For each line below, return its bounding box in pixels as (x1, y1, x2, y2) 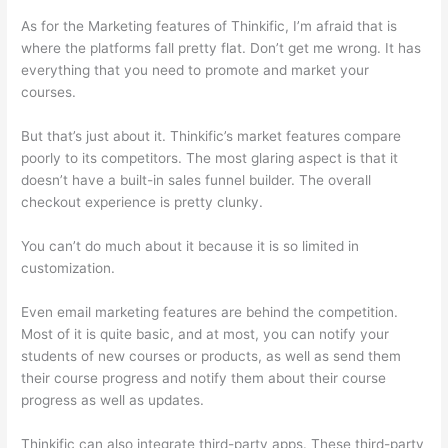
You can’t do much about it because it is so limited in (21, 238, 360, 255)
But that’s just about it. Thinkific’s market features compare (21, 128, 402, 145)
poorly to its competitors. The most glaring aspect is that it (21, 150, 399, 167)
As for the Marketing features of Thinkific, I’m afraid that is (21, 18, 398, 35)
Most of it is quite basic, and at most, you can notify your (21, 326, 390, 343)
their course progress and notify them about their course (21, 370, 387, 387)
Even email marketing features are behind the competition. (21, 304, 399, 321)
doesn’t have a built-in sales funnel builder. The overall (21, 172, 372, 189)
